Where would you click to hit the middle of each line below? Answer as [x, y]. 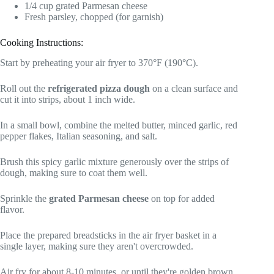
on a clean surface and [194, 89]
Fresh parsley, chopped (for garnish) [94, 17]
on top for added [182, 199]
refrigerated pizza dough [99, 89]
